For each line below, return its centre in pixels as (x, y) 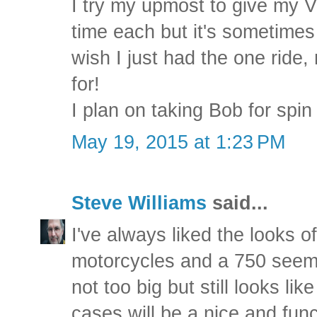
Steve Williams (139, 203)
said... (237, 203)
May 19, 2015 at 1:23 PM (178, 142)
